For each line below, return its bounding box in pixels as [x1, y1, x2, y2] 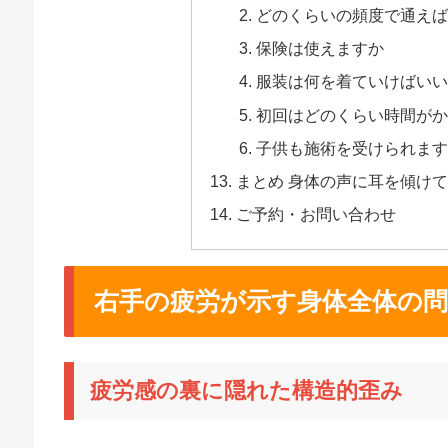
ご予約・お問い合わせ [236, 205, 397, 224]
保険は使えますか [255, 39, 384, 58]
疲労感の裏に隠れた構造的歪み [90, 378, 403, 404]
